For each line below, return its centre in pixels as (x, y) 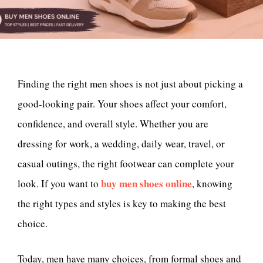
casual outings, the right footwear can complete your (126, 163)
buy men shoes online (146, 183)
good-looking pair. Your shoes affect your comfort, (122, 104)
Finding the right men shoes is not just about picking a (130, 84)
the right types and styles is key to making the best (122, 203)
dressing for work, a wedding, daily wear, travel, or (121, 144)
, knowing (212, 183)
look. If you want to (59, 183)
